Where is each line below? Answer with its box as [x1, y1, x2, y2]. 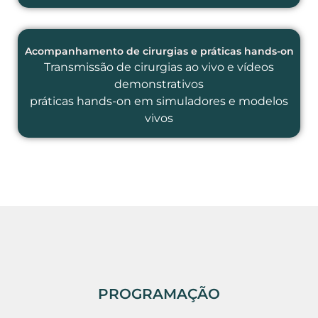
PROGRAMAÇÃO [98, 285, 220, 303]
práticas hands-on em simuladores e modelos [30, 94, 288, 109]
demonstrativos [114, 77, 204, 92]
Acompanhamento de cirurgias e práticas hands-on [24, 45, 294, 58]
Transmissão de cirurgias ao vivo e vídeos [44, 60, 274, 75]
